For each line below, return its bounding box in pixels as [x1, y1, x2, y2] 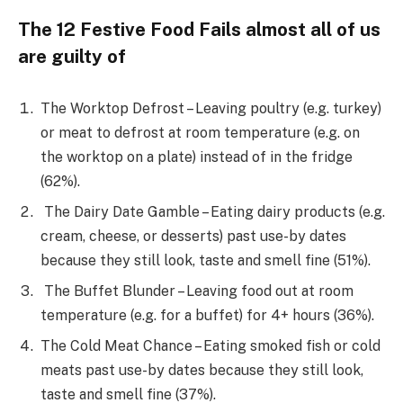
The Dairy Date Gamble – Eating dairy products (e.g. [40, 202, 385, 220]
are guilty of [18, 46, 135, 68]
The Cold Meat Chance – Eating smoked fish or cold [40, 336, 381, 354]
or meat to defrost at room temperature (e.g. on [40, 123, 360, 141]
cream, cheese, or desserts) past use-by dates [40, 227, 346, 245]
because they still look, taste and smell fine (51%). [40, 251, 374, 269]
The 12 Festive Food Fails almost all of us [18, 19, 381, 41]
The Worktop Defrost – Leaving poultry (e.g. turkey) [40, 99, 381, 117]
